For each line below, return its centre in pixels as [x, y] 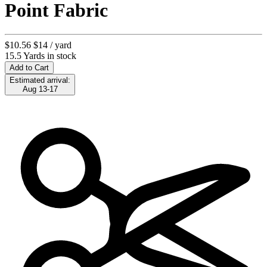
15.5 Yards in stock [41, 55]
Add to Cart [29, 67]
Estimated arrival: [40, 80]
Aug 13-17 [40, 89]
